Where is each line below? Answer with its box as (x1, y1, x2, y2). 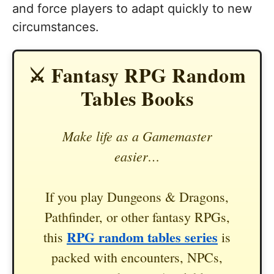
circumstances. (12, 19, 99, 34)
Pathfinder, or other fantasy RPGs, (44, 207, 230, 226)
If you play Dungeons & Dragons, (45, 187, 229, 206)
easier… (114, 146, 160, 165)
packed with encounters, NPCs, (51, 248, 223, 266)
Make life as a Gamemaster (62, 126, 212, 145)
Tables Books (80, 83, 194, 113)
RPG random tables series (67, 226, 218, 247)
